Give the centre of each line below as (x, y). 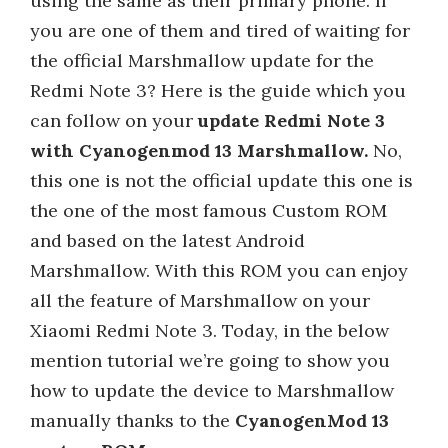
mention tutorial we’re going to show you (210, 360)
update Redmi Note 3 (291, 120)
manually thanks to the (132, 420)
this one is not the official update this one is (221, 180)
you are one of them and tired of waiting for (220, 30)
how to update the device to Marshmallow (212, 390)
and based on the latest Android (167, 240)
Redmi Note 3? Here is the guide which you (218, 90)
